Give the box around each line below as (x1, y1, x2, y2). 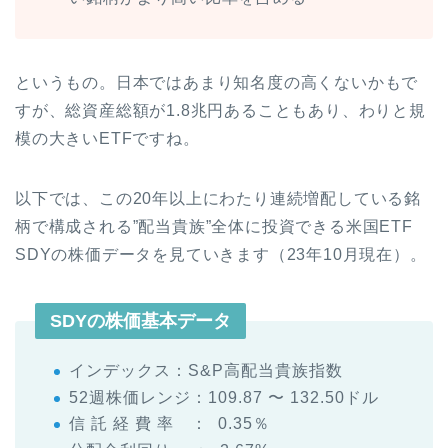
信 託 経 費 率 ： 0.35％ (69, 415, 270, 433)
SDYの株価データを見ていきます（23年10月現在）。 (15, 245, 427, 263)
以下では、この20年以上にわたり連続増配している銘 (15, 189, 421, 207)
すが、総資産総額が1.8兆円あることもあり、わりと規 (15, 101, 426, 119)
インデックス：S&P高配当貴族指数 (69, 361, 343, 379)
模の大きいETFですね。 (15, 129, 200, 147)
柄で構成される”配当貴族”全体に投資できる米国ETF (15, 217, 413, 235)
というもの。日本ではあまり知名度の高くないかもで (15, 73, 419, 91)
